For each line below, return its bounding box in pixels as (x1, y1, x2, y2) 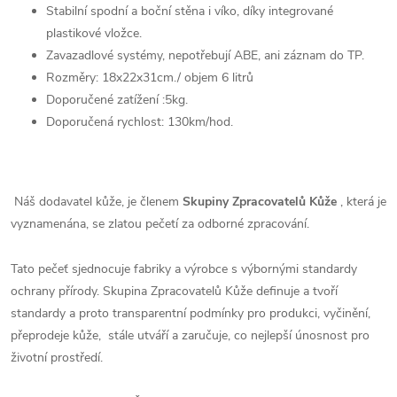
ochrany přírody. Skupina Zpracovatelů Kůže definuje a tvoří (11, 283, 338, 300)
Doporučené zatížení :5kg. (46, 91, 188, 108)
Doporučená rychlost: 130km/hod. (46, 113, 233, 130)
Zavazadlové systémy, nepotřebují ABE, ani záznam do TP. (46, 47, 364, 64)
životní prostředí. (11, 349, 103, 366)
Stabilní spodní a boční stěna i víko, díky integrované (46, 3, 333, 19)
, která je (340, 193, 386, 210)
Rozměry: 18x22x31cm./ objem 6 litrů (46, 69, 253, 86)
